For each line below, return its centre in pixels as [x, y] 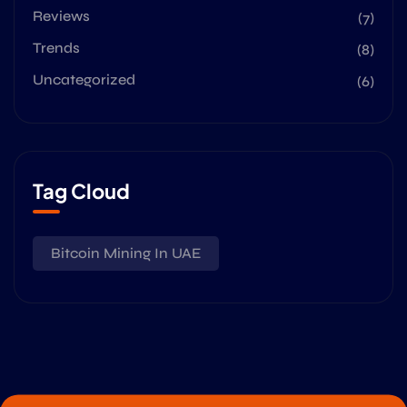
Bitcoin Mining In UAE [126, 253]
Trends [56, 48]
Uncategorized [84, 79]
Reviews [61, 16]
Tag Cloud [81, 191]
